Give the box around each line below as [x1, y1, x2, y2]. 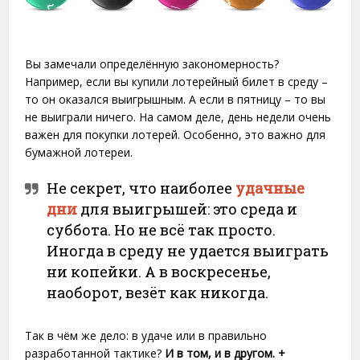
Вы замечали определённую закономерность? [25, 55, 280, 72]
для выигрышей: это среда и [77, 198, 298, 219]
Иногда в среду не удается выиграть [47, 240, 329, 260]
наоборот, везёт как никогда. [47, 282, 269, 302]
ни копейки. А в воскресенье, [47, 261, 272, 281]
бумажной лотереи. [25, 144, 133, 160]
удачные [235, 178, 305, 198]
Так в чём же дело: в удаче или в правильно [25, 327, 268, 343]
